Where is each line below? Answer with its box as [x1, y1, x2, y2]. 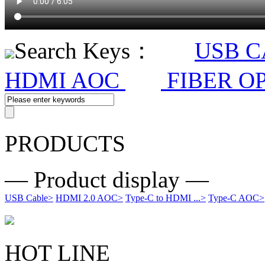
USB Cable [5, 193, 48, 203]
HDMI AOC [5, 67, 125, 93]
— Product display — [5, 167, 209, 193]
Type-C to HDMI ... [125, 193, 201, 203]
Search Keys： [14, 38, 153, 64]
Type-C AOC [208, 193, 259, 203]
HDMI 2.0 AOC [56, 193, 118, 203]
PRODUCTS [5, 131, 125, 157]
